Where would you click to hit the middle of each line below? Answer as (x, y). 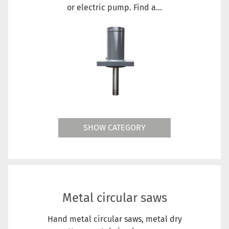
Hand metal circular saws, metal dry (114, 219)
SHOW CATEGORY (114, 127)
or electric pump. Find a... (114, 7)
